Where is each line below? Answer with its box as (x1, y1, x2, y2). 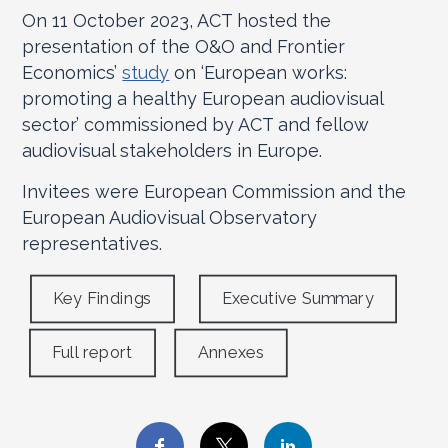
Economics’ (22, 62, 123, 83)
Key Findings (53, 289, 152, 308)
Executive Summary (222, 289, 375, 308)
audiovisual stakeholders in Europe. (22, 140, 323, 161)
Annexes (198, 343, 265, 362)
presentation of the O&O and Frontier (22, 36, 346, 57)
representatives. (22, 233, 163, 254)
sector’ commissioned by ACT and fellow (22, 114, 370, 135)
